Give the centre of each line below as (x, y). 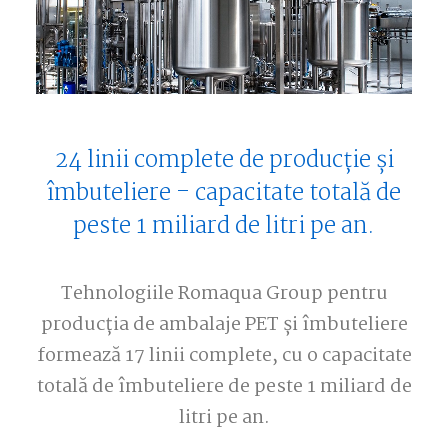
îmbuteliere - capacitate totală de (224, 193)
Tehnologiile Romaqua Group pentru (224, 294)
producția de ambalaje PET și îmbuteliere (224, 325)
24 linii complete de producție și (224, 160)
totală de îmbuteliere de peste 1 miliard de (224, 387)
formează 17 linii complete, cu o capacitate (224, 356)
